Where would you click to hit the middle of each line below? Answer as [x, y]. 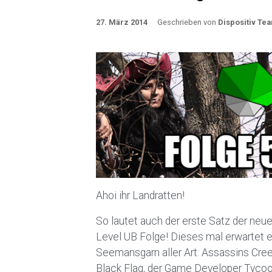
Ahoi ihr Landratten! [140, 196]
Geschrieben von [188, 22]
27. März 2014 [122, 22]
